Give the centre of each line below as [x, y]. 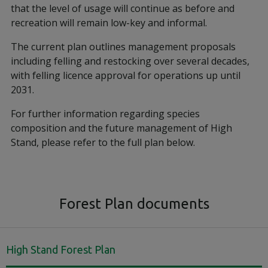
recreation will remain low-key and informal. [109, 23]
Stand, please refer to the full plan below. [103, 142]
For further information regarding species [105, 114]
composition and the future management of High [121, 128]
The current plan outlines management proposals [123, 47]
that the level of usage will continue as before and [123, 8]
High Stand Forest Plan [61, 249]
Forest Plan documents [134, 204]
